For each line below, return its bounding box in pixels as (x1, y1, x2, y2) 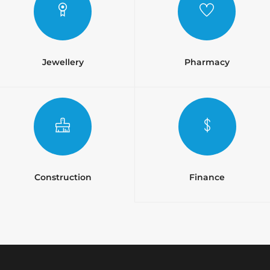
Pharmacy (184, 56, 230, 67)
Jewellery (42, 56, 84, 67)
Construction (34, 172, 92, 183)
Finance (189, 172, 225, 183)
